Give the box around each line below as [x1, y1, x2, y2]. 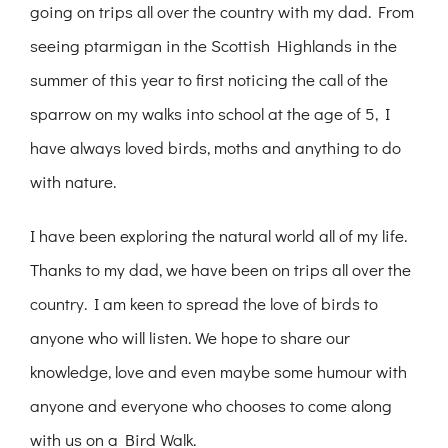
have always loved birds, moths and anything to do [30, 136, 401, 160]
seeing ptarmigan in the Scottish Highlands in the [30, 34, 397, 58]
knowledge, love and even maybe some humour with [30, 360, 407, 384]
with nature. [30, 170, 116, 194]
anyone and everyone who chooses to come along [30, 394, 392, 418]
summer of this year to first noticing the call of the [30, 68, 388, 92]
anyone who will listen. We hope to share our [30, 326, 350, 350]
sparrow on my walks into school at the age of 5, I [30, 102, 390, 126]
